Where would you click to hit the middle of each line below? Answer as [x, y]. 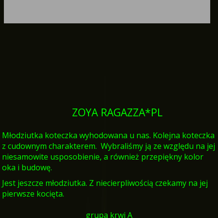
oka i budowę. [28, 167]
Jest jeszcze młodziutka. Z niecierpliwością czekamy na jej [105, 183]
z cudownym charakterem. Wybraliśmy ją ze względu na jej [109, 146]
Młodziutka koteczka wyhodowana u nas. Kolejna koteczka [108, 135]
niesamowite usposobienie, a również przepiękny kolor [103, 157]
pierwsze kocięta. [33, 194]
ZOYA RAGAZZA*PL [117, 112]
